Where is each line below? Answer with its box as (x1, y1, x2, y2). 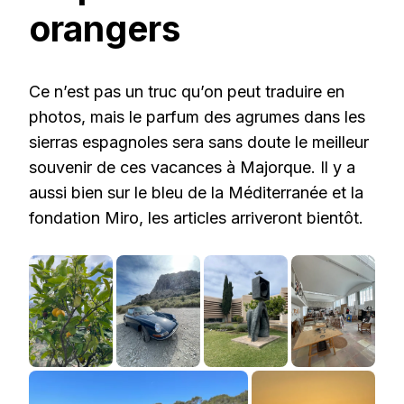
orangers (29, 7, 180, 50)
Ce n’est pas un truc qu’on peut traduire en (29, 82, 344, 102)
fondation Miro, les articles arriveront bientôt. (29, 208, 363, 228)
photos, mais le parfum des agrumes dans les (29, 107, 365, 127)
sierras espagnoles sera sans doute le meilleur (29, 133, 369, 152)
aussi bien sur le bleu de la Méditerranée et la (29, 183, 363, 203)
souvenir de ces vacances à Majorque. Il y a (29, 158, 355, 178)
